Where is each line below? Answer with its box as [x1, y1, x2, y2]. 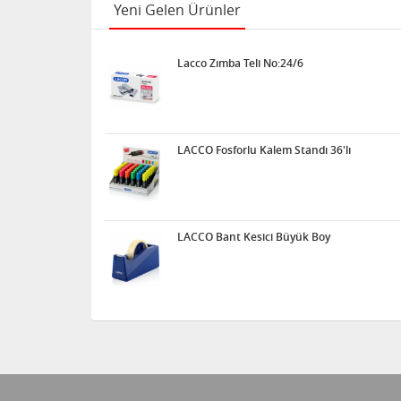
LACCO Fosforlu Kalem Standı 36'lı [177, 142, 351, 158]
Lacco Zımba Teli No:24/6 [177, 55, 303, 71]
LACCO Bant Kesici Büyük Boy [177, 229, 330, 244]
